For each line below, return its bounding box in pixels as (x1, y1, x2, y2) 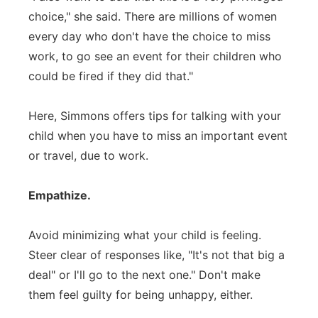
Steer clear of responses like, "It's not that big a (28, 248, 285, 262)
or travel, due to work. (28, 148, 148, 163)
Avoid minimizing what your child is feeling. (28, 228, 261, 242)
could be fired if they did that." (28, 69, 193, 83)
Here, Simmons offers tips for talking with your (28, 109, 281, 123)
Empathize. (28, 188, 91, 202)
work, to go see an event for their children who (28, 49, 282, 63)
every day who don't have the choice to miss (28, 29, 270, 43)
